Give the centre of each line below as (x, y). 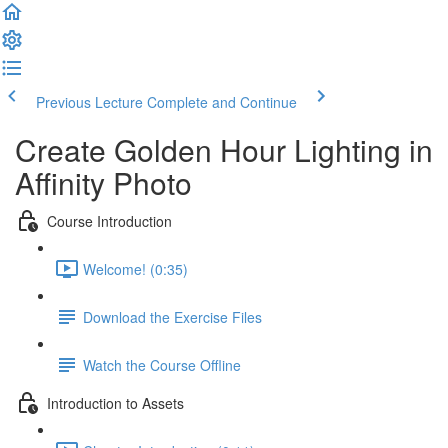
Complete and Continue (222, 102)
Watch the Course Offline (162, 364)
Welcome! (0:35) (135, 268)
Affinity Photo (103, 182)
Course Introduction (109, 220)
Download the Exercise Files (172, 316)
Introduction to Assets (115, 402)
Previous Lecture (89, 102)
